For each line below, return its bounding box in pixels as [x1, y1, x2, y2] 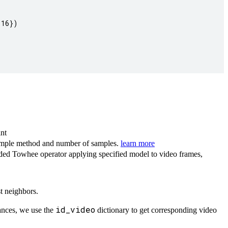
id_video [55, 204, 95, 215]
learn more [121, 139, 155, 148]
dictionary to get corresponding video [95, 206, 217, 215]
